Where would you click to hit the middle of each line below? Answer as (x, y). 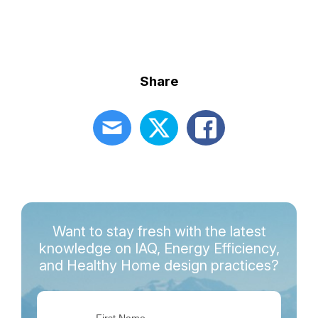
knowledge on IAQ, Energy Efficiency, (159, 249)
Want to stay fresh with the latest (159, 232)
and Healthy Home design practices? (159, 266)
